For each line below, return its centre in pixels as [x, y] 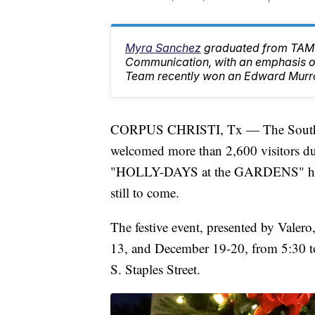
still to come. [145, 193]
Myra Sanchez [163, 48]
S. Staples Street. [155, 269]
